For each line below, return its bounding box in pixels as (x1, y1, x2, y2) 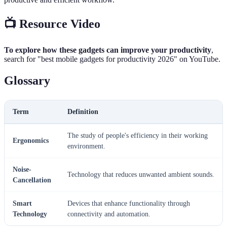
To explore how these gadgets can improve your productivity (4, 45, 211, 54)
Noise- (13, 165, 31, 173)
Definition (67, 107, 98, 116)
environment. (67, 142, 105, 150)
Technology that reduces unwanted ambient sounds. (67, 170, 214, 178)
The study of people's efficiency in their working (67, 131, 208, 139)
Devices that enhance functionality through (67, 199, 190, 207)
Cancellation (13, 176, 51, 184)
